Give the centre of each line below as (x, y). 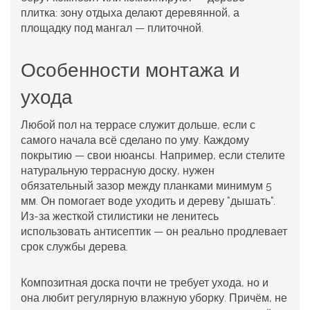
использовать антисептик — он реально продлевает (154, 232)
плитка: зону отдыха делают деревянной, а (130, 13)
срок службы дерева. (74, 247)
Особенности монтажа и (130, 71)
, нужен (196, 171)
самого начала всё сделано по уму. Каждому (135, 140)
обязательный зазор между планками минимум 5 (146, 186)
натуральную (56, 171)
